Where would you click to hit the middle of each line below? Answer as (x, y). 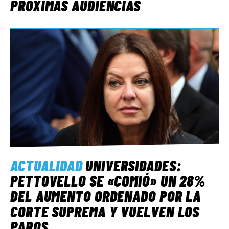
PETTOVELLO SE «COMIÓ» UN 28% (108, 180)
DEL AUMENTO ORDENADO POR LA (106, 196)
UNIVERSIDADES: (133, 165)
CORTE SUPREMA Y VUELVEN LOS (105, 211)
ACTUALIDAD (47, 165)
